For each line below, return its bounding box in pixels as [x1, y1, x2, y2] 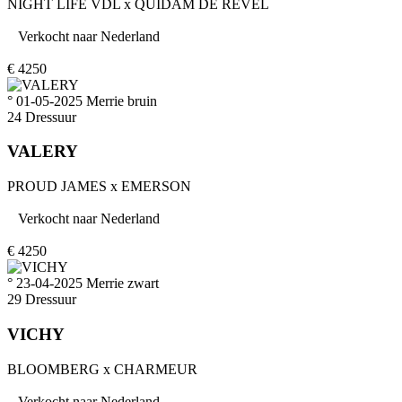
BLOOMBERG [7, 361, 100, 377]
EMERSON [121, 179, 191, 195]
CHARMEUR [114, 361, 197, 377]
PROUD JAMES [7, 179, 107, 195]
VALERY [7, 142, 78, 162]
